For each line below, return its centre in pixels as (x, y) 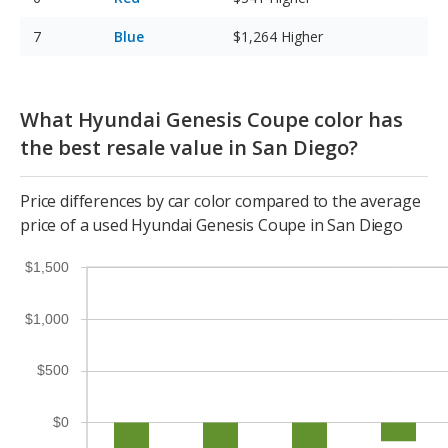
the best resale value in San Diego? (189, 148)
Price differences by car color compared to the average (220, 201)
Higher (302, 37)
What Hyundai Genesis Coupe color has (211, 120)
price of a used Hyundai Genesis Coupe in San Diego (211, 225)
